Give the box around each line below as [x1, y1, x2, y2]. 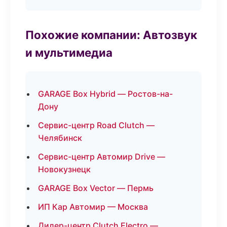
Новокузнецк [38, 164, 91, 174]
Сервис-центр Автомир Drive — [38, 152, 165, 162]
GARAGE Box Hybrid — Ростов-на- [38, 89, 173, 99]
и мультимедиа [25, 46, 112, 59]
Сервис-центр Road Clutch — [38, 120, 155, 130]
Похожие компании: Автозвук [25, 28, 197, 42]
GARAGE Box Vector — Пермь [38, 183, 154, 193]
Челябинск [38, 133, 82, 143]
